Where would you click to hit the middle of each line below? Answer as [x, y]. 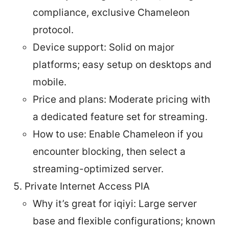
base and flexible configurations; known [124, 221]
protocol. [53, 30]
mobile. [50, 82]
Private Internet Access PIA [87, 186]
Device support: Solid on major [104, 47]
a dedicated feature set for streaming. [120, 117]
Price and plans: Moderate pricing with [121, 99]
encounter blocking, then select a [109, 151]
